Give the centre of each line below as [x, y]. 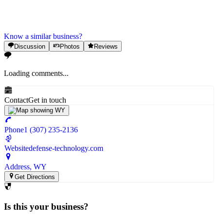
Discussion [30, 47]
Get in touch [47, 100]
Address [17, 167]
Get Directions [35, 177]
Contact [16, 100]
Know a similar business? [43, 36]
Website [17, 148]
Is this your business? [46, 207]
